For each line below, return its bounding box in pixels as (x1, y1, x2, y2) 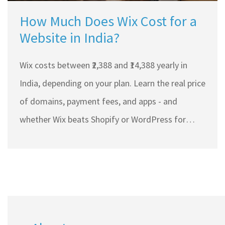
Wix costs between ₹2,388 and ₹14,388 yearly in (20, 59, 187, 71)
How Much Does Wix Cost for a (20, 12, 197, 31)
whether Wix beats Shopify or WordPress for (20, 114, 186, 126)
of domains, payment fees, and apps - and (20, 95, 177, 107)
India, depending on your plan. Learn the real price (20, 77, 205, 89)
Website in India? (20, 29, 120, 47)
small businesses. (20, 132, 84, 144)
